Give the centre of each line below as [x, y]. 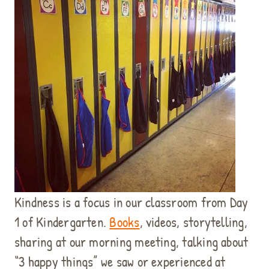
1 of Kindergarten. [62, 222]
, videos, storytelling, [193, 222]
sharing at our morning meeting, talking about [131, 241]
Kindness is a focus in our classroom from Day [131, 202]
